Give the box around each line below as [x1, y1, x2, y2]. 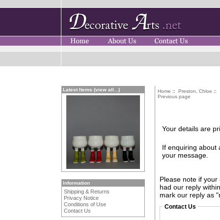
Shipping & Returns [64, 189, 110, 195]
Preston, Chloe [178, 88, 212, 94]
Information [63, 180, 90, 186]
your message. [162, 151, 209, 160]
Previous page [158, 94, 191, 99]
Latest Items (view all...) [63, 87, 120, 92]
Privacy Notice [64, 195, 99, 201]
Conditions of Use [64, 201, 107, 208]
